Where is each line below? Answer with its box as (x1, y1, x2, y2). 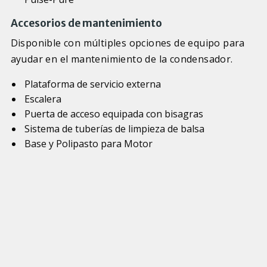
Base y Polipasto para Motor (24, 137, 153, 151)
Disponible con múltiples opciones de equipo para (10, 36, 245, 50)
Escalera (24, 92, 61, 106)
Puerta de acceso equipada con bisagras (24, 107, 203, 121)
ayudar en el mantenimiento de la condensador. (10, 52, 233, 66)
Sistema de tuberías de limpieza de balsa (24, 122, 204, 136)
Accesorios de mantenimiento (10, 17, 162, 30)
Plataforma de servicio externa (24, 77, 161, 91)
